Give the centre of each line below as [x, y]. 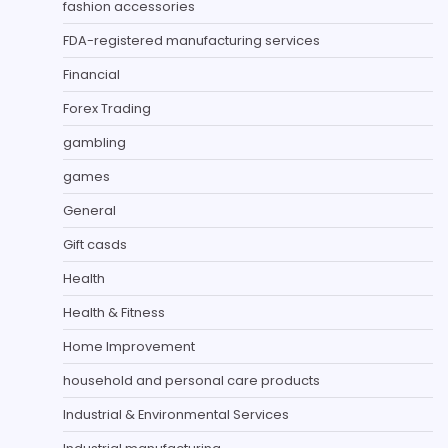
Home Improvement [129, 346]
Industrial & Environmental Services [176, 414]
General [89, 210]
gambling [94, 142]
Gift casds [95, 244]
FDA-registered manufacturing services [191, 40]
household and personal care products [191, 380]
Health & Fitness [114, 312]
